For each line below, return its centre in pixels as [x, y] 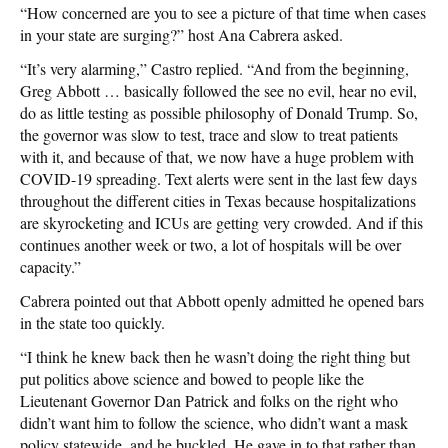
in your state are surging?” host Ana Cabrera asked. [181, 35]
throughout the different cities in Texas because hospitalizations [218, 201]
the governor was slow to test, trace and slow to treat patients [209, 135]
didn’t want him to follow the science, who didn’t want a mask [214, 423]
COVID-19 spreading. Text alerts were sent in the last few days [218, 179]
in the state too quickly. [92, 323]
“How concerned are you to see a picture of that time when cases [223, 13]
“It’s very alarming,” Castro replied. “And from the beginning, [214, 69]
